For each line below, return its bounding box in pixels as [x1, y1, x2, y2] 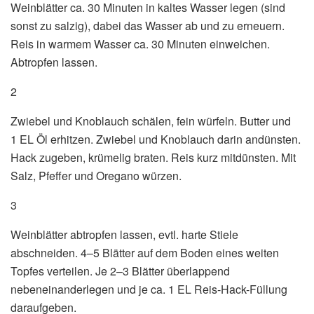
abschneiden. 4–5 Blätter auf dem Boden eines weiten [11, 244, 279, 261]
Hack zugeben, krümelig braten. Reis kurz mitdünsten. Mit [11, 149, 296, 165]
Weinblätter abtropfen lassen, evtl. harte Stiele [11, 226, 238, 243]
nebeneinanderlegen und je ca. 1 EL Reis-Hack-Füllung [11, 280, 287, 297]
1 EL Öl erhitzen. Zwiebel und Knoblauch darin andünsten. [11, 130, 301, 147]
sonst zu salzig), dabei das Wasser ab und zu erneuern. [11, 17, 285, 34]
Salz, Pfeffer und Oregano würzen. [11, 167, 182, 184]
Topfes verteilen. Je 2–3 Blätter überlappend [11, 262, 230, 279]
